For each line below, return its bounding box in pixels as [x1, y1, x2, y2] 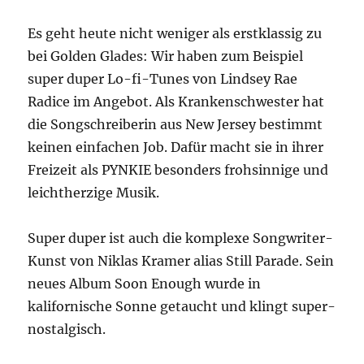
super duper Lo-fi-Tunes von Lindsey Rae [28, 70, 298, 87]
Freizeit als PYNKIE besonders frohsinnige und [28, 161, 329, 178]
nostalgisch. [28, 320, 106, 337]
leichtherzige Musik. [28, 184, 160, 201]
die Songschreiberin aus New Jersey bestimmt [28, 115, 323, 132]
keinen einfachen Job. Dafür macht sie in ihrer [28, 138, 324, 155]
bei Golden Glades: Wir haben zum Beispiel [28, 47, 304, 64]
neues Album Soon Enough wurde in [28, 275, 262, 292]
